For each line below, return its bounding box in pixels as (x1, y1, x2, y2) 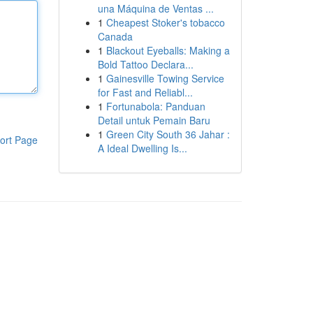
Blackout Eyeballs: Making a (105, 43, 230, 57)
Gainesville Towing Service (105, 71, 224, 85)
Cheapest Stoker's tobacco (105, 15, 225, 29)
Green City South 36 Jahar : (105, 127, 230, 141)
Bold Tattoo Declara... (97, 57, 194, 71)
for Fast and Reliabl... (97, 85, 193, 99)
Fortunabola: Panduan (105, 99, 205, 113)
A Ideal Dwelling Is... (97, 141, 187, 155)
